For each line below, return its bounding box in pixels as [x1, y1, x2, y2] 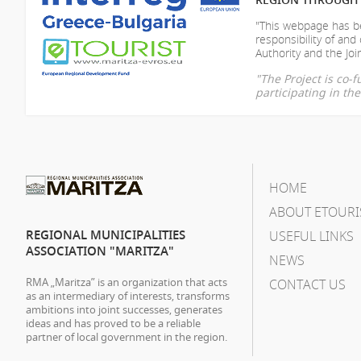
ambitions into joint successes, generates [26, 301, 222, 317]
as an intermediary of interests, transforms [26, 288, 230, 303]
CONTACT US [268, 275, 346, 293]
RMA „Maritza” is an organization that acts [26, 274, 227, 289]
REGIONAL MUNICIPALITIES [26, 226, 185, 243]
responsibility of [255, 31, 338, 47]
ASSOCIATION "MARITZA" [26, 242, 174, 259]
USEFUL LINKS [268, 226, 354, 245]
